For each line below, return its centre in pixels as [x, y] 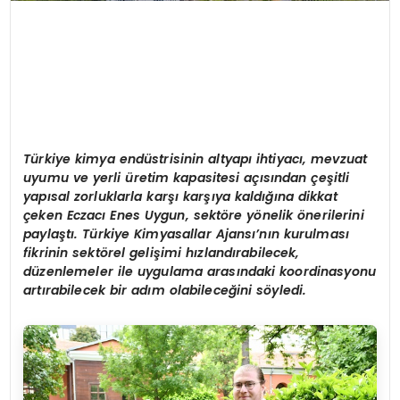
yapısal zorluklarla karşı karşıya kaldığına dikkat [180, 197]
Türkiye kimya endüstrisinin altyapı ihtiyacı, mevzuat [196, 159]
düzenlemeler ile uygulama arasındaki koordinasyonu [200, 272]
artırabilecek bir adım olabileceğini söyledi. [165, 291]
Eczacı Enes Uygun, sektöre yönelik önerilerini [215, 216]
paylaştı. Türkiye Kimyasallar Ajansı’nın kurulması [187, 234]
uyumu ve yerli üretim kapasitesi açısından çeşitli [187, 178]
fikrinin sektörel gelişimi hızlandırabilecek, [162, 253]
